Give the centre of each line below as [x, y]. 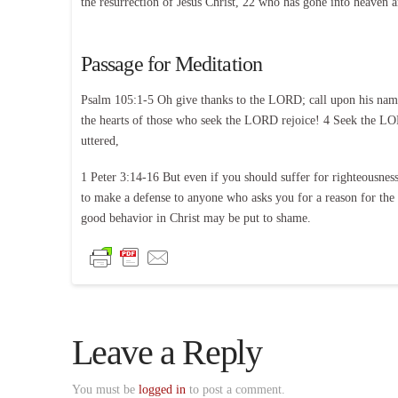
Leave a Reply [167, 353]
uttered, [99, 140]
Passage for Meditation [171, 64]
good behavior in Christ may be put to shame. [195, 218]
